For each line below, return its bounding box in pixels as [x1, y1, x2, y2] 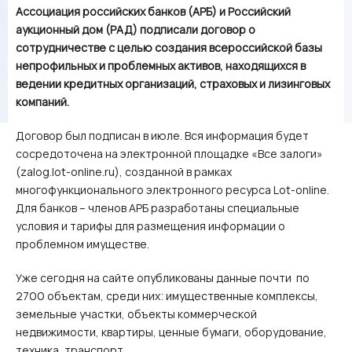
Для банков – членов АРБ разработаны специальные [16, 200, 299, 215]
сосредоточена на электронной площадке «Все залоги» [16, 146, 323, 161]
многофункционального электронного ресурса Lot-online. [16, 182, 329, 197]
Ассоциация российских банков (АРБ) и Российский [16, 4, 291, 19]
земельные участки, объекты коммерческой [16, 306, 257, 321]
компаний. [16, 94, 69, 109]
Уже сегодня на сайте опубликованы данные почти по [16, 270, 310, 285]
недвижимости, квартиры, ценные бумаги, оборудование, [16, 324, 327, 339]
